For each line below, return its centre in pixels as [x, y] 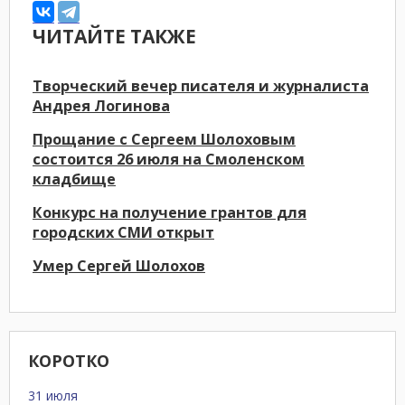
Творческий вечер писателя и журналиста [201, 86]
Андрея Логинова [101, 106]
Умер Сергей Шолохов [119, 266]
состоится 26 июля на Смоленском [169, 159]
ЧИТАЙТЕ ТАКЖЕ [114, 36]
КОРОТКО [69, 361]
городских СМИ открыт [123, 232]
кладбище [74, 179]
